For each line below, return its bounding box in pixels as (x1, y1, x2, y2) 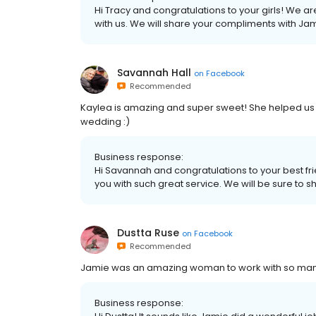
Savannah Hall (117, 66, 191, 80)
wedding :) (80, 115, 130, 128)
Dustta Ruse (117, 226, 179, 240)
